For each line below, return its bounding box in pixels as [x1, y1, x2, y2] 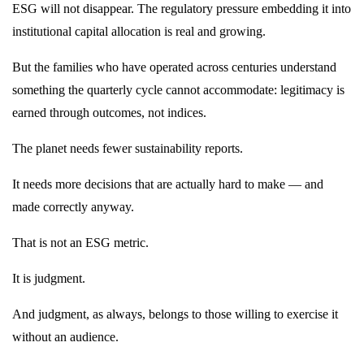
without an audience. [12, 330, 119, 344]
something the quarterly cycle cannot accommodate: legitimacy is [12, 83, 344, 97]
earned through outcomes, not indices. [12, 106, 206, 120]
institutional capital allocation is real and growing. [12, 24, 266, 39]
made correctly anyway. [12, 200, 134, 214]
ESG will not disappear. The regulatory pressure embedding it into [12, 2, 351, 16]
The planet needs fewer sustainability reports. [12, 141, 243, 156]
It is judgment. [12, 271, 85, 286]
